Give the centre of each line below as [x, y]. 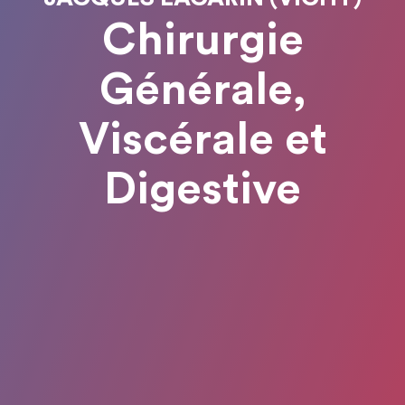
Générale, [202, 90]
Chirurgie [202, 40]
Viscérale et [202, 140]
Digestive [202, 189]
